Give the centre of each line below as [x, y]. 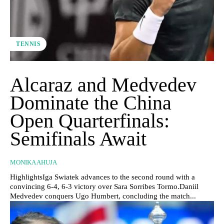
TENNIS [28, 44]
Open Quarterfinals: [90, 120]
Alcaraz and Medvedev [103, 84]
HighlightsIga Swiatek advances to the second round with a [102, 177]
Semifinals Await [78, 138]
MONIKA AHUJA [33, 162]
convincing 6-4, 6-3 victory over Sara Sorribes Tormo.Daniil [104, 186]
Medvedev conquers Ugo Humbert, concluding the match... [103, 196]
